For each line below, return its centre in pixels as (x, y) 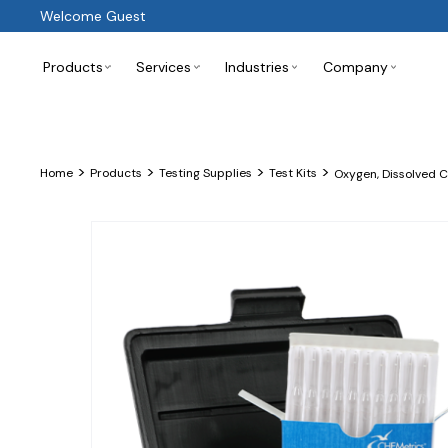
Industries (257, 67)
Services (164, 67)
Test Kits (292, 172)
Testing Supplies (205, 172)
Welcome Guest (92, 16)
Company (356, 67)
